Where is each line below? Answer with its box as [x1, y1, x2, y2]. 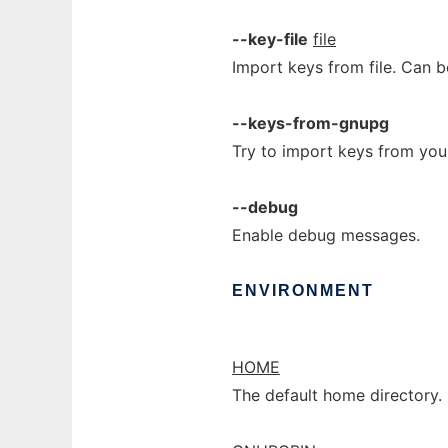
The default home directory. [232, 385, 442, 405]
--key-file [232, 29, 308, 49]
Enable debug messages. [232, 225, 420, 245]
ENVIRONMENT [232, 282, 374, 299]
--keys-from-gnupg [232, 113, 389, 133]
